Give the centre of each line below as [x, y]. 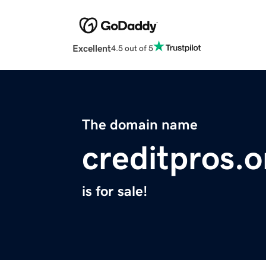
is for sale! [115, 191]
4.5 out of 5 [132, 48]
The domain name [140, 125]
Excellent [92, 48]
